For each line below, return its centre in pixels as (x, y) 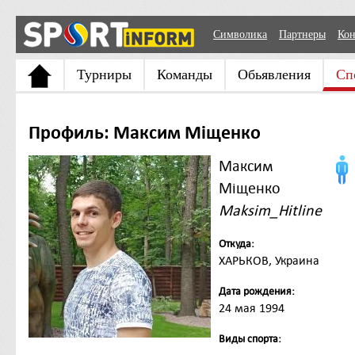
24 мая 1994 (252, 308)
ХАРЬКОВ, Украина (269, 261)
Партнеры (302, 34)
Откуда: (237, 244)
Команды (185, 74)
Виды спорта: (250, 339)
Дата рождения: (257, 291)
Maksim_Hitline (270, 211)
